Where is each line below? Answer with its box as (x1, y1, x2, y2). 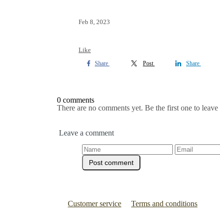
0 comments (57, 96, 94, 104)
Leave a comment (59, 129, 114, 137)
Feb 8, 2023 (79, 18, 110, 26)
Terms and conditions (131, 199, 197, 208)
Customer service (68, 199, 121, 208)
